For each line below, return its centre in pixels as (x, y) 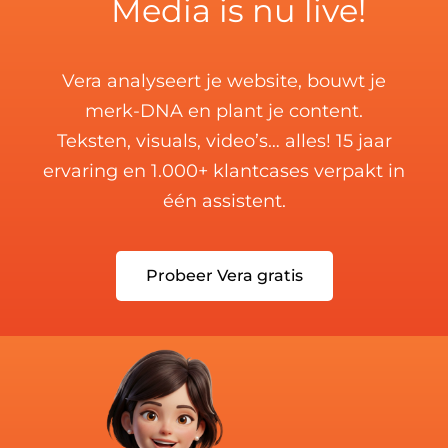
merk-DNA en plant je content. (224, 111)
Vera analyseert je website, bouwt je (224, 81)
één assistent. (224, 201)
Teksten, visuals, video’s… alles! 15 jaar (224, 141)
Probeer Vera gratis (224, 276)
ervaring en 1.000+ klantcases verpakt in (224, 171)
